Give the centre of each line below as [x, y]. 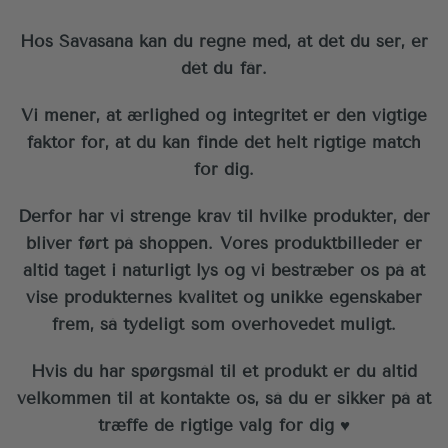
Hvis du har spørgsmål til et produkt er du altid [224, 371]
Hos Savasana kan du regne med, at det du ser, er [224, 41]
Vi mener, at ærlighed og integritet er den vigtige [224, 115]
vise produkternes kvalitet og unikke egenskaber [224, 297]
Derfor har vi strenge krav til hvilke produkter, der [224, 216]
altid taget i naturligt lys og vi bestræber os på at [224, 270]
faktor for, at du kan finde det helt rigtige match [224, 142]
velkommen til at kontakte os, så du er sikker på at [224, 398]
